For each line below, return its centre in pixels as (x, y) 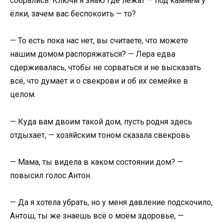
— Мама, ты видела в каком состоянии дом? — (97, 162)
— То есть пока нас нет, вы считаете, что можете (99, 41)
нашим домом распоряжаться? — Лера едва (93, 54)
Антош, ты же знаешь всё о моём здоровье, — (97, 216)
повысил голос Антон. (51, 175)
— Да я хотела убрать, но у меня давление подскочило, (111, 202)
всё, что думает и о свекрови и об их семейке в (99, 81)
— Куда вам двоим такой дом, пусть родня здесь (101, 121)
